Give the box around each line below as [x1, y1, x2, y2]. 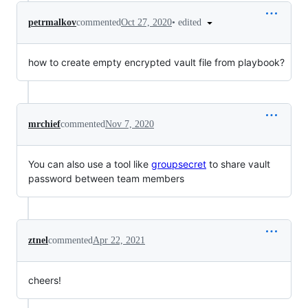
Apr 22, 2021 [93, 235, 145, 246]
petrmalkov [28, 16, 76, 27]
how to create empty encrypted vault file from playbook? [28, 56, 285, 69]
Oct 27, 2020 [121, 16, 172, 27]
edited [178, 16, 204, 27]
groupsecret [151, 158, 206, 170]
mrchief [28, 119, 60, 130]
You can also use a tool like [28, 158, 151, 170]
